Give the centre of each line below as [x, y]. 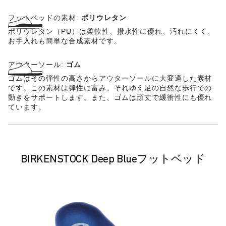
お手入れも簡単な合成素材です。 [65, 41]
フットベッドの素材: [45, 18]
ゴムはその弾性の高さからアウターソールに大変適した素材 [110, 78]
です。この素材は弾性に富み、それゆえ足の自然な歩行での [110, 88]
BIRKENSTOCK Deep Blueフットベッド [113, 160]
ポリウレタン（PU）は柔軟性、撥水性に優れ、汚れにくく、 [112, 31]
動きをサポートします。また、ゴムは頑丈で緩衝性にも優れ [110, 97]
